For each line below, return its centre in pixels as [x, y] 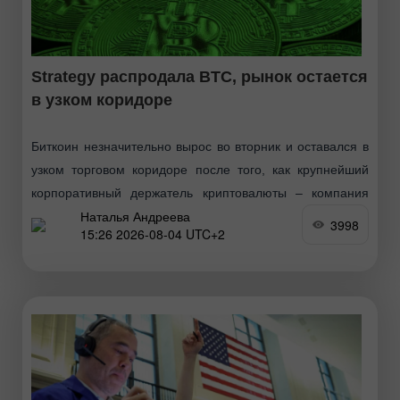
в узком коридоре [102, 100]
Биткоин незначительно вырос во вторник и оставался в [200, 147]
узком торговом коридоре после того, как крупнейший [200, 170]
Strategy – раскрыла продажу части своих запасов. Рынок [200, 217]
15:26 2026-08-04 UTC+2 [153, 233]
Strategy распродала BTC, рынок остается [200, 77]
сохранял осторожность [101, 240]
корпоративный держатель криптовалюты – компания [200, 193]
